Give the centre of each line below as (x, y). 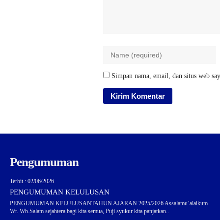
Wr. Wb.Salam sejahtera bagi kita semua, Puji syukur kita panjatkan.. (89, 211)
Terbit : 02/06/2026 (32, 181)
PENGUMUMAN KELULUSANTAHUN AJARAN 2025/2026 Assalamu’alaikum (109, 203)
